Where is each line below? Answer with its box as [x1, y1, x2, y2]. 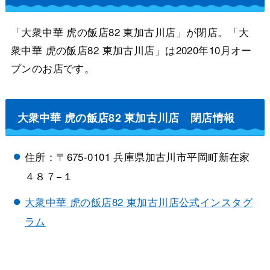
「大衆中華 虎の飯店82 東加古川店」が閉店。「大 [10, 24, 250, 40]
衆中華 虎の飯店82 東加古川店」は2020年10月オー [10, 42, 252, 58]
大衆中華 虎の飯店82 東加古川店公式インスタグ [24, 194, 253, 210]
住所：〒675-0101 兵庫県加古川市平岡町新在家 [24, 148, 250, 164]
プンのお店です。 [10, 60, 95, 76]
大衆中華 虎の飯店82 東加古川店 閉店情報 [17, 109, 235, 125]
